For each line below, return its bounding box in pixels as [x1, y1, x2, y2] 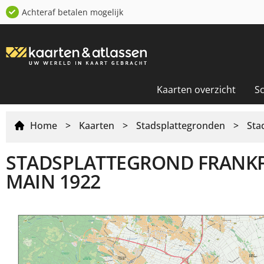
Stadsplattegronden [136, 118, 225, 132]
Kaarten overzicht [156, 82, 236, 96]
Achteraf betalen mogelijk [21, 6, 123, 18]
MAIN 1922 [6, 168, 101, 194]
